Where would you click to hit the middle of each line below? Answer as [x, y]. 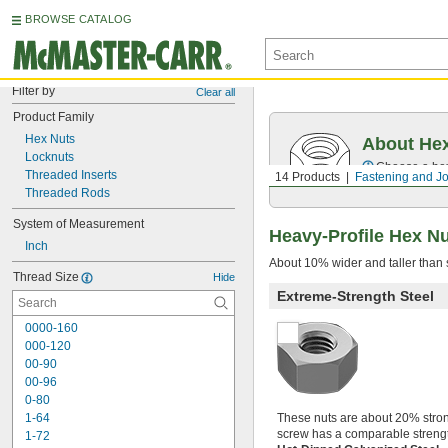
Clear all [215, 92]
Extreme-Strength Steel [355, 296]
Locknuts [49, 157]
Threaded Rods [67, 193]
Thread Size [46, 277]
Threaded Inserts [71, 175]
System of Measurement [78, 224]
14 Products [307, 177]
